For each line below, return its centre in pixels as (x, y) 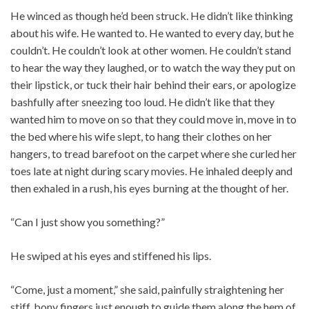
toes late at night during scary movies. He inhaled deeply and (151, 171)
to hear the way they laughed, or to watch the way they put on (153, 68)
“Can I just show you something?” (88, 222)
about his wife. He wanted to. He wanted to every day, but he (152, 33)
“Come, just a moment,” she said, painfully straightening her (147, 290)
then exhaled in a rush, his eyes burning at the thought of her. (149, 188)
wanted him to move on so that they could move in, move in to (153, 119)
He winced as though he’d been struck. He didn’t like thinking (152, 16)
